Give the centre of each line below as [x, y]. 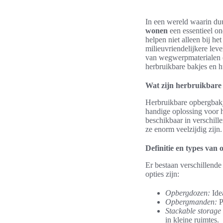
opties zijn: [162, 174]
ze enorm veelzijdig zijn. [184, 129]
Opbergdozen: [188, 193]
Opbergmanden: [191, 202]
